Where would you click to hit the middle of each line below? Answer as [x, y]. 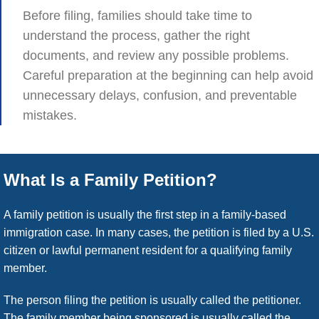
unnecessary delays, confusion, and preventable [160, 95]
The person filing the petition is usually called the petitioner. [152, 300]
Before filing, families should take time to [137, 15]
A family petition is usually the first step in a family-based [145, 214]
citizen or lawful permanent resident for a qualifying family [148, 250]
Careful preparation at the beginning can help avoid [168, 75]
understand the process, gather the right [136, 35]
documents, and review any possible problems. [156, 55]
